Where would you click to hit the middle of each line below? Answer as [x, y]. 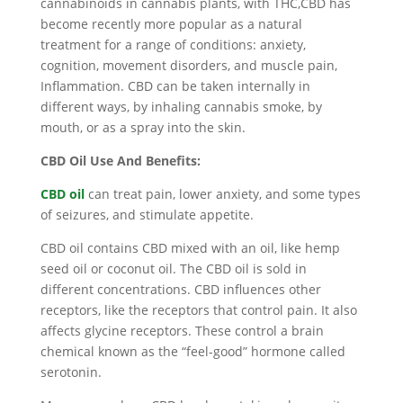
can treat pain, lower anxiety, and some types [222, 194]
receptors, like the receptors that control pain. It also [198, 310]
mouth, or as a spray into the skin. [143, 127]
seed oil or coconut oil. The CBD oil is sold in [173, 269]
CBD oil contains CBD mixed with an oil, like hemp [190, 248]
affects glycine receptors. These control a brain [182, 331]
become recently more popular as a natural [171, 24]
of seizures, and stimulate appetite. [147, 215]
